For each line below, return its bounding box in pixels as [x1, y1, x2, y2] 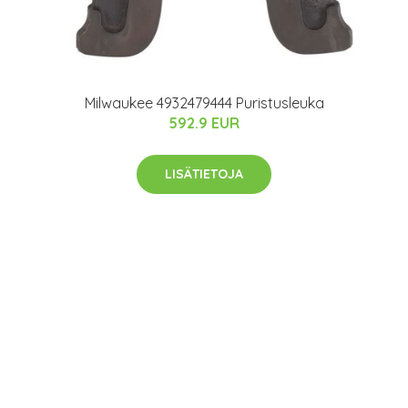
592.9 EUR [168, 114, 240, 132]
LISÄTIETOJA [165, 166, 243, 182]
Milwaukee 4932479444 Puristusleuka [84, 94, 324, 112]
